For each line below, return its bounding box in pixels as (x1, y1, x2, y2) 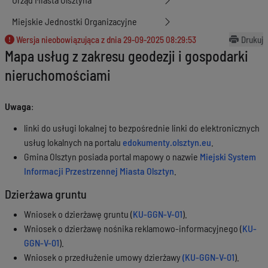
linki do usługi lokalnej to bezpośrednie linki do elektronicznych (24, 122, 260, 133)
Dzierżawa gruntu (5, 187, 89, 201)
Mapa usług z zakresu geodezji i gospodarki (5, 47, 248, 65)
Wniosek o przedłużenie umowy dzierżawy (24, 251, 182, 263)
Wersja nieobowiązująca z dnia (14, 34, 123, 45)
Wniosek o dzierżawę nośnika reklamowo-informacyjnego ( (24, 223, 242, 234)
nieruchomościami (5, 66, 111, 84)
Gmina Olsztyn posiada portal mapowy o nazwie (24, 151, 200, 162)
